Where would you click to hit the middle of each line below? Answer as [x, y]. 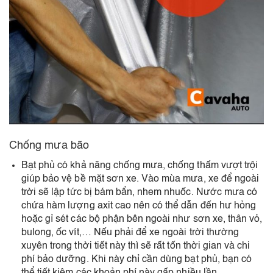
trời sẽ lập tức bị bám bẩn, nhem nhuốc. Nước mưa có [140, 192]
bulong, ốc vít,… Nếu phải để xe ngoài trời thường [130, 232]
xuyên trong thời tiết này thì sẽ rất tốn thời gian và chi [136, 246]
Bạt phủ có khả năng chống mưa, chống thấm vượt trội [140, 165]
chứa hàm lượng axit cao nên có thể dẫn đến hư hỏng [139, 206]
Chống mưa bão [49, 145]
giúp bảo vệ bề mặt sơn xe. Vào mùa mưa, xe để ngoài [140, 179]
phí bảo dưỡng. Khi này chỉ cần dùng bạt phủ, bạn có [137, 259]
